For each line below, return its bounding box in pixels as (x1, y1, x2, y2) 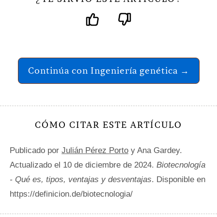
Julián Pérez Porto (62, 146, 128, 155)
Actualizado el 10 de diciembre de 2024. (10, 160, 156, 170)
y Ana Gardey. (128, 146, 182, 155)
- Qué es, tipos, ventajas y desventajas (10, 175, 152, 185)
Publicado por (10, 146, 62, 155)
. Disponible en (152, 175, 205, 185)
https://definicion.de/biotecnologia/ (10, 189, 133, 199)
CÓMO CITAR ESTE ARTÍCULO (35, 119, 182, 131)
